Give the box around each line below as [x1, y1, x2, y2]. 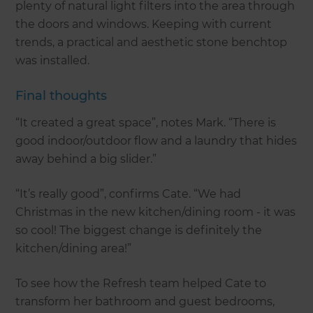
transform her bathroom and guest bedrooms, [15, 295, 275, 308]
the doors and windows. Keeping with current [15, 17, 272, 31]
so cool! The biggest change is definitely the [15, 224, 263, 237]
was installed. [15, 54, 93, 67]
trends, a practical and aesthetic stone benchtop [15, 36, 288, 49]
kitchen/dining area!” [15, 242, 132, 255]
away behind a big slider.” [15, 152, 157, 166]
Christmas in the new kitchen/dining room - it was [15, 205, 296, 219]
